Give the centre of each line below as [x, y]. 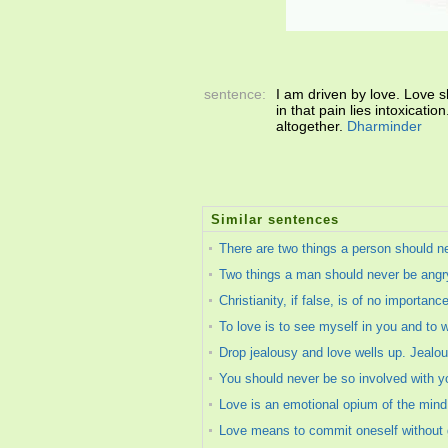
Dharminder [384, 126]
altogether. [311, 126]
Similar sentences [275, 219]
